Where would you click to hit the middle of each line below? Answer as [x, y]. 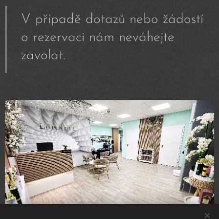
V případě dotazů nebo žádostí [112, 19]
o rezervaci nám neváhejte [98, 37]
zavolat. [43, 55]
